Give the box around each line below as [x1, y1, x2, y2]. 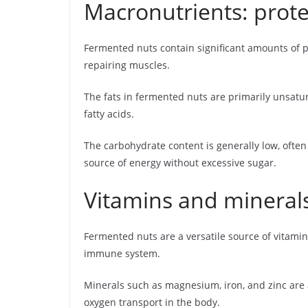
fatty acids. [84, 107, 134, 120]
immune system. [84, 247, 160, 260]
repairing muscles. [84, 58, 170, 71]
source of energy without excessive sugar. [84, 156, 276, 169]
